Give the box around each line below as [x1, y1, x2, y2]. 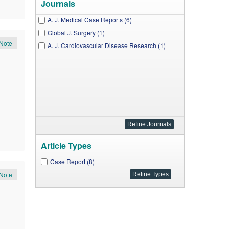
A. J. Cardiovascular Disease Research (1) [47, 41, 166, 50]
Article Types [40, 140, 91, 151]
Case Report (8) [50, 157, 95, 166]
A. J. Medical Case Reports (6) [47, 15, 132, 24]
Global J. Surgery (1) [47, 28, 105, 37]
